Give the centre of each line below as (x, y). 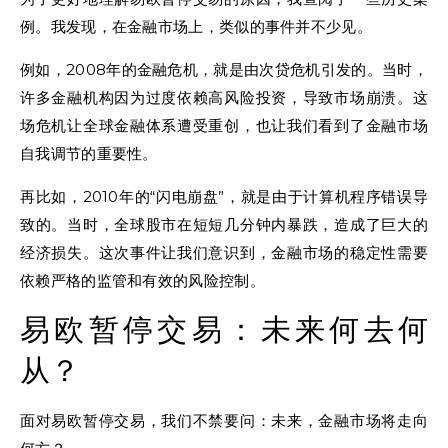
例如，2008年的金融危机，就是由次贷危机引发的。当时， (224, 69)
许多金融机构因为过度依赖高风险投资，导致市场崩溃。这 (224, 97)
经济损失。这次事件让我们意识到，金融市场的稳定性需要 (224, 252)
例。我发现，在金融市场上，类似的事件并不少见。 (196, 26)
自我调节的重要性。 (89, 153)
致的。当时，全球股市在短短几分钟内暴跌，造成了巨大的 (224, 224)
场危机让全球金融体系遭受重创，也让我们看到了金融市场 (224, 125)
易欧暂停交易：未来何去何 (224, 330)
